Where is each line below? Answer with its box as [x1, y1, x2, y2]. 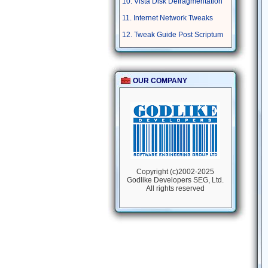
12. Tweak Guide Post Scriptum [121, 31, 223, 39]
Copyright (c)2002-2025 [136, 167, 214, 176]
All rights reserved [146, 184, 205, 193]
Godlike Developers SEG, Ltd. [127, 176, 224, 184]
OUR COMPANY [132, 77, 187, 85]
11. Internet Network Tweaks [121, 14, 213, 22]
